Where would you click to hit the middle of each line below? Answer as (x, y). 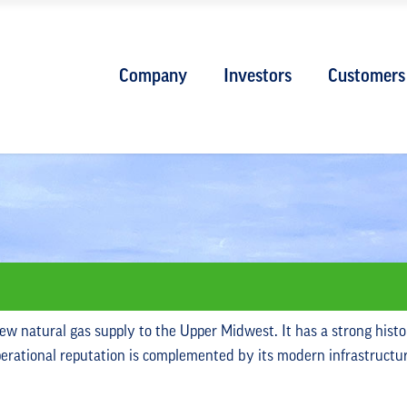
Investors (258, 77)
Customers (367, 77)
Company (153, 77)
